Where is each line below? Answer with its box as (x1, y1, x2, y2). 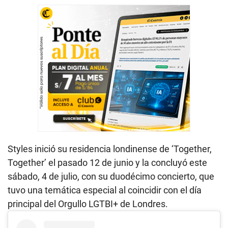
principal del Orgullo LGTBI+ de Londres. (8, 198, 168, 210)
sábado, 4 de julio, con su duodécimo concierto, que (8, 171, 214, 182)
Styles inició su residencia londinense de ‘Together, (8, 144, 212, 155)
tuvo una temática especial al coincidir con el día (8, 185, 202, 196)
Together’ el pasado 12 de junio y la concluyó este (8, 157, 207, 168)
